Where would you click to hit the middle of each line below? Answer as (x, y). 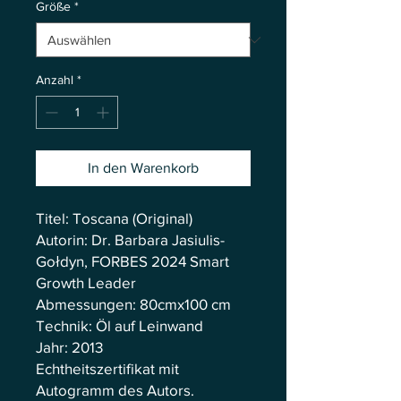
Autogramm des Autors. (115, 390)
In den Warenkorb (143, 168)
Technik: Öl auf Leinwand (119, 325)
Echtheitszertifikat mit (107, 368)
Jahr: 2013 (69, 347)
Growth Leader (86, 282)
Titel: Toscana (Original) (114, 218)
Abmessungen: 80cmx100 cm (133, 304)
